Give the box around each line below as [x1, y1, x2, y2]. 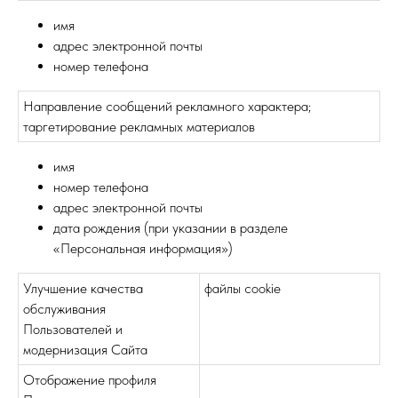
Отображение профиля [23, 371, 156, 388]
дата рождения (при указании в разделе [53, 219, 288, 236]
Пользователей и [23, 321, 123, 338]
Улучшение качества [23, 280, 143, 297]
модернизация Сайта [23, 341, 147, 358]
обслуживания [23, 300, 106, 317]
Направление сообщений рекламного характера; [23, 98, 314, 115]
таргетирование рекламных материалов [23, 118, 255, 135]
